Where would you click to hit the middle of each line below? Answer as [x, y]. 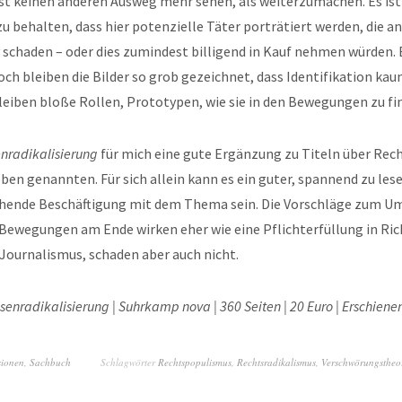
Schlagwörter [129, 362]
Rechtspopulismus [195, 362]
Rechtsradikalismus [276, 362]
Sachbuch [50, 362]
